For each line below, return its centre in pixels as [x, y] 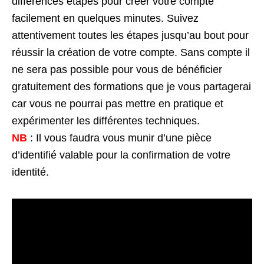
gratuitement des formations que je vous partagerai [131, 86]
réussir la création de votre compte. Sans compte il [131, 52]
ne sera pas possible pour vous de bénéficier [117, 69]
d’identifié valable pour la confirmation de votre [121, 155]
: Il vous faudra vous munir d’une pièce [121, 138]
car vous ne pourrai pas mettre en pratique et [118, 103]
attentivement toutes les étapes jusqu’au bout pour [130, 35]
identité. [30, 172]
